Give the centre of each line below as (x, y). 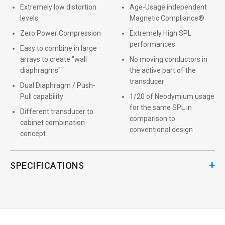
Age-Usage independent (168, 7)
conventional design (161, 130)
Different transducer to (57, 111)
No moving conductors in (168, 59)
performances (152, 44)
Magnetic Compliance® (167, 18)
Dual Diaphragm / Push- (58, 85)
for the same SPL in (161, 107)
